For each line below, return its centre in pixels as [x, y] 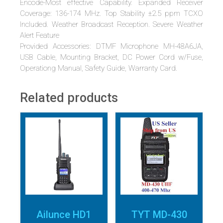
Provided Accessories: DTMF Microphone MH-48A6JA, [111, 47]
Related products [69, 98]
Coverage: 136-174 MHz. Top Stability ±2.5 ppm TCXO [111, 14]
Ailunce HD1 [64, 214]
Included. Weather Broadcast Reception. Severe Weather [111, 25]
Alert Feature [40, 36]
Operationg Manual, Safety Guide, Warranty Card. [99, 68]
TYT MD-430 [159, 214]
